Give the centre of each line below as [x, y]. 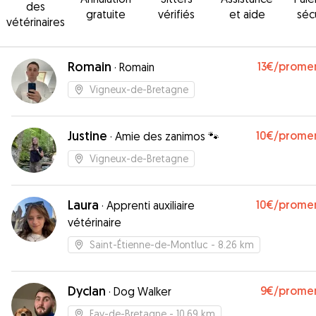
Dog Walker [142, 291]
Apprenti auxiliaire [151, 205]
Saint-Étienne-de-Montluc [149, 244]
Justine [87, 136]
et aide [247, 14]
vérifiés [176, 14]
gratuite [106, 14]
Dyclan [87, 291]
